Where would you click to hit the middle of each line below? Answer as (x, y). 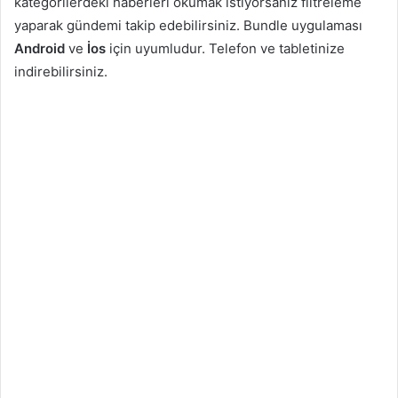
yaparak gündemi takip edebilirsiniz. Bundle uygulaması (188, 26)
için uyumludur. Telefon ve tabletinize (225, 49)
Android (40, 49)
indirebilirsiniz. (61, 72)
